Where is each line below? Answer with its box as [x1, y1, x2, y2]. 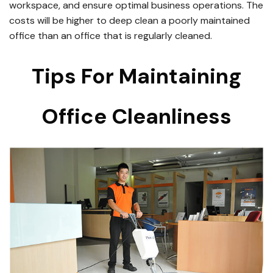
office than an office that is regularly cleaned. [9, 29, 212, 42]
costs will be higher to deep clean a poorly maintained [9, 13, 250, 27]
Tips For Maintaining [31, 62, 242, 90]
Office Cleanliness [41, 102, 232, 130]
